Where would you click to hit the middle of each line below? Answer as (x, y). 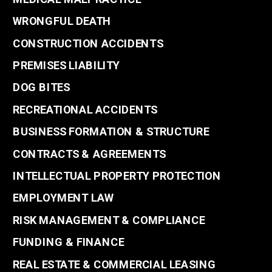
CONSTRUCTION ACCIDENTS (88, 43)
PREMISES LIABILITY (66, 65)
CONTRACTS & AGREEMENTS (89, 154)
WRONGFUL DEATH (62, 21)
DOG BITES (41, 87)
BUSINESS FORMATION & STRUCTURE (111, 132)
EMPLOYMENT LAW (63, 198)
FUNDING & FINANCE (69, 242)
